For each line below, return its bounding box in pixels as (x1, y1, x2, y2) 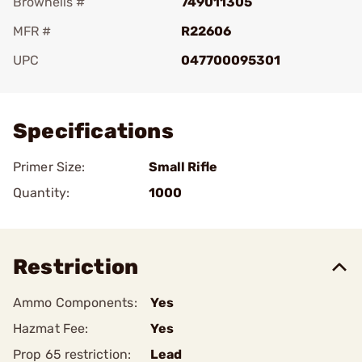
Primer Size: (13, 159, 86, 175)
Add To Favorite (36, 75, 131, 90)
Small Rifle (149, 159, 217, 175)
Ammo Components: (13, 295, 137, 310)
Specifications (13, 119, 174, 144)
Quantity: (13, 185, 69, 200)
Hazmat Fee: (13, 321, 89, 336)
